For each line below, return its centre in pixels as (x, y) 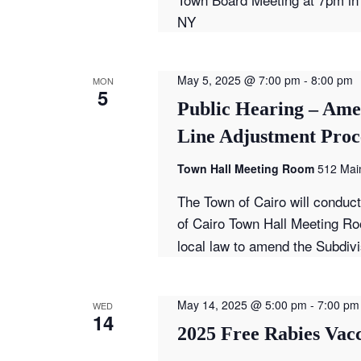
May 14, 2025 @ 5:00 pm (242, 304)
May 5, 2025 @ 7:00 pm (239, 79)
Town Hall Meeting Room (247, 168)
